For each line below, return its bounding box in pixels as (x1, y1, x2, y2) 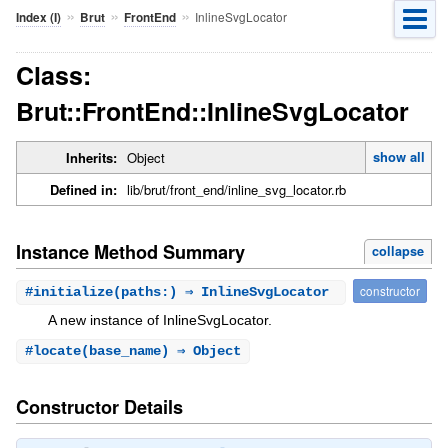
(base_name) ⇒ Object (80, 343, 241, 360)
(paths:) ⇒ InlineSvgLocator (112, 283, 337, 300)
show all (372, 147, 425, 167)
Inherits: (65, 148, 117, 168)
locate (32, 343, 81, 360)
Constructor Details (15, 394, 183, 421)
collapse (372, 241, 425, 260)
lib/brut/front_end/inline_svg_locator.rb (126, 180, 346, 200)
